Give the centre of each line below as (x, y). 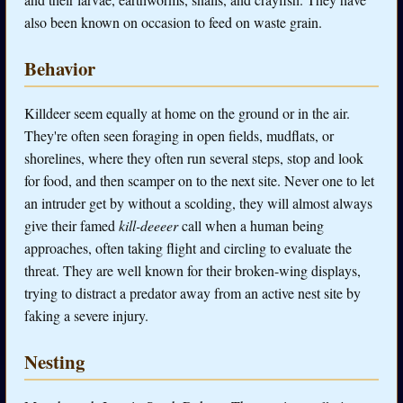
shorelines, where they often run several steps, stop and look (194, 158)
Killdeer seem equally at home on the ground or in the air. (187, 113)
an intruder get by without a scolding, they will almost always (198, 203)
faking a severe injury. (86, 316)
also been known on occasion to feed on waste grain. (173, 22)
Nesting (54, 361)
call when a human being (251, 226)
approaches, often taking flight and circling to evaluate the (188, 248)
